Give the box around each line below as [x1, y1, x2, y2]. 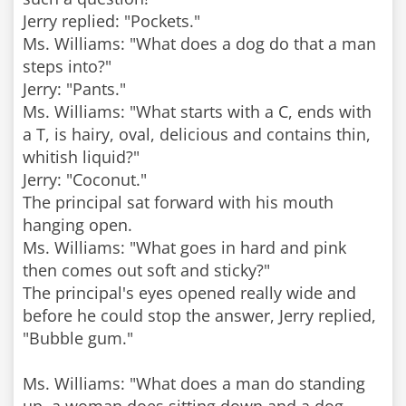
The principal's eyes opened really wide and [23, 282, 356, 304]
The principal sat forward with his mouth [23, 191, 333, 213]
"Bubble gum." [23, 327, 133, 349]
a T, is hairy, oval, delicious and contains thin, [23, 123, 371, 145]
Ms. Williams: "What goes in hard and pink [23, 237, 346, 258]
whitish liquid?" [23, 146, 140, 168]
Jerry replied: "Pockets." [23, 10, 200, 32]
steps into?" [23, 55, 111, 77]
